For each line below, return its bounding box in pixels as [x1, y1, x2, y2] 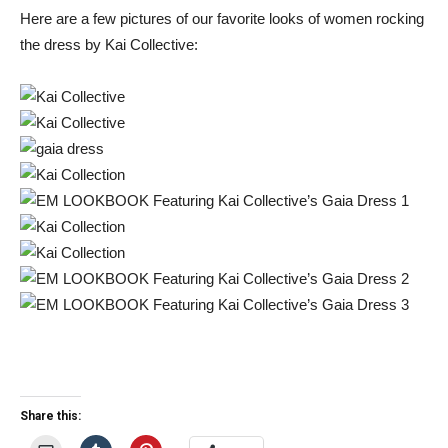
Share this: [20, 409, 81, 423]
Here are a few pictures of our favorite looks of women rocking [20, 10, 424, 27]
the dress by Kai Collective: [20, 36, 198, 53]
